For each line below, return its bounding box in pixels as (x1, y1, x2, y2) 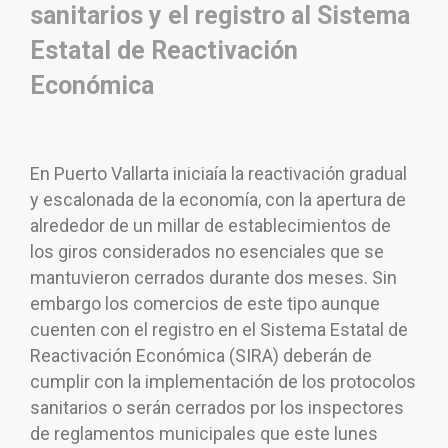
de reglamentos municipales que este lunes (30, 423, 378, 445)
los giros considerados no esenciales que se (30, 241, 384, 263)
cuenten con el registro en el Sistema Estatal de (30, 319, 408, 341)
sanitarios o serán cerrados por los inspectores (30, 397, 404, 419)
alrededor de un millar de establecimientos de (30, 215, 391, 237)
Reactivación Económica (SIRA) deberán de (30, 345, 372, 367)
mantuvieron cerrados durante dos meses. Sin (30, 267, 397, 289)
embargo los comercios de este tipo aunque (30, 293, 380, 315)
